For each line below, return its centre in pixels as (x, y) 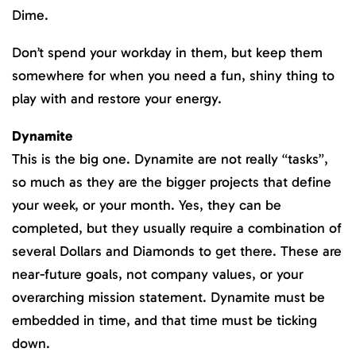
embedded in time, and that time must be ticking (164, 320)
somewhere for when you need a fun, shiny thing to (173, 76)
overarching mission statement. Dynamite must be (168, 297)
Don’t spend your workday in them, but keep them (167, 53)
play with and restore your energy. (117, 99)
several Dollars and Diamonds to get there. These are (177, 251)
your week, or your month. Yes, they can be (147, 205)
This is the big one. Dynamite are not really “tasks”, (170, 159)
